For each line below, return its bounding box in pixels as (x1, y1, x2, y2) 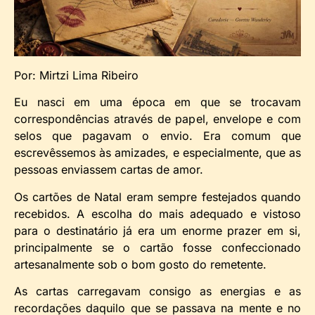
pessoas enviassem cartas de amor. (14, 162, 203, 177)
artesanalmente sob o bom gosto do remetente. (14, 257, 266, 271)
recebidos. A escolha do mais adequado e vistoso (14, 206, 301, 221)
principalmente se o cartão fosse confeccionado (14, 240, 301, 255)
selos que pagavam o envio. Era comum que (14, 129, 301, 143)
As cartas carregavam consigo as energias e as (14, 283, 301, 298)
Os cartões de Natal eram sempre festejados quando (14, 189, 301, 204)
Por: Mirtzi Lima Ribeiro (14, 67, 139, 82)
